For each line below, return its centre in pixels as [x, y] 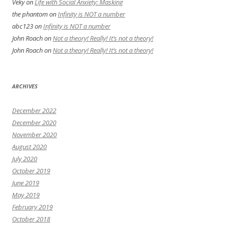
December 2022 [34, 111]
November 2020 [34, 135]
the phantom [30, 14]
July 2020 [25, 159]
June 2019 [26, 183]
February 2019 [32, 207]
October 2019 [31, 171]
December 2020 [34, 123]
